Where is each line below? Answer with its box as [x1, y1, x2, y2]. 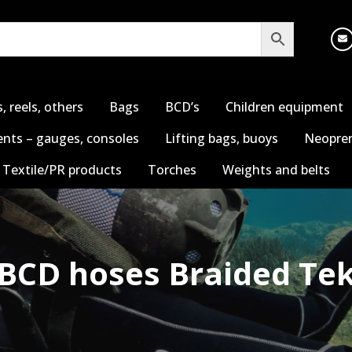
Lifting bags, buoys [165, 129, 278, 147]
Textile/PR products [2, 160, 122, 178]
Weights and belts [222, 160, 330, 178]
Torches [148, 160, 196, 178]
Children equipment [225, 97, 343, 115]
